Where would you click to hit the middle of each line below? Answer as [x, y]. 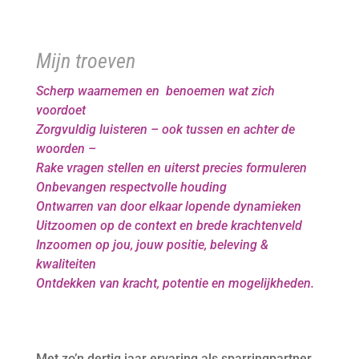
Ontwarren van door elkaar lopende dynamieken [170, 206]
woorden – [66, 149]
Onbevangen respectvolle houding [133, 187]
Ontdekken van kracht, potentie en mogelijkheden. [175, 283]
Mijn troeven [85, 61]
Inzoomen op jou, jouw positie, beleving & [152, 245]
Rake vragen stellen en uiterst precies [141, 168]
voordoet [61, 110]
